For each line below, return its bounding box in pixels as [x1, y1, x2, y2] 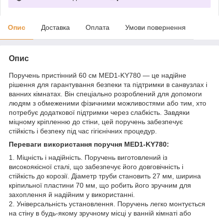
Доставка [41, 23, 70, 31]
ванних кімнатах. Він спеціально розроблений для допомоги [9, 89, 202, 98]
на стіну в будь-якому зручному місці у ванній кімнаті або [9, 209, 191, 217]
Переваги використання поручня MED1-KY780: [9, 140, 169, 148]
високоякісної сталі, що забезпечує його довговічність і [9, 162, 183, 171]
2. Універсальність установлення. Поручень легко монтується [9, 199, 205, 208]
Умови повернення [125, 23, 186, 31]
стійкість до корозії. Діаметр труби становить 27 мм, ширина [9, 172, 201, 180]
